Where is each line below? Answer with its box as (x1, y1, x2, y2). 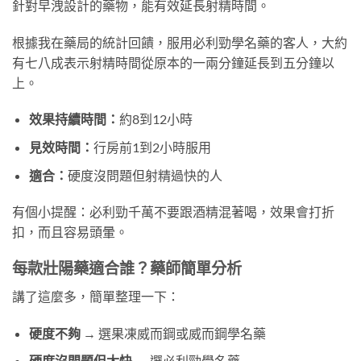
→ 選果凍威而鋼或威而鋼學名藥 (80, 325, 266, 341)
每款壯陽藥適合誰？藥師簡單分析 (12, 259, 242, 278)
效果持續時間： (28, 111, 119, 127)
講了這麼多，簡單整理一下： (12, 288, 180, 304)
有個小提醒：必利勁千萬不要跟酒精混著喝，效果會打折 (12, 204, 334, 220)
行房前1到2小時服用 (93, 139, 211, 156)
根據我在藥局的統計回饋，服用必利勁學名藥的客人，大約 (12, 34, 347, 50)
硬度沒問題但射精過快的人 (67, 167, 222, 183)
